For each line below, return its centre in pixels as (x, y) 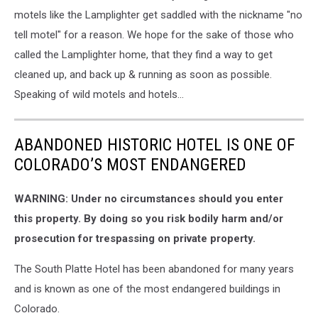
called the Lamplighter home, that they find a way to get (143, 55)
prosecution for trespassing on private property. (135, 239)
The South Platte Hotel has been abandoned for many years (154, 269)
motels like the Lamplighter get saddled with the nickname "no (158, 15)
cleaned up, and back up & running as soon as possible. (143, 75)
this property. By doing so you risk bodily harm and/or (149, 219)
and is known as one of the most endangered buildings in (147, 289)
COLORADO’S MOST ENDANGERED (130, 165)
